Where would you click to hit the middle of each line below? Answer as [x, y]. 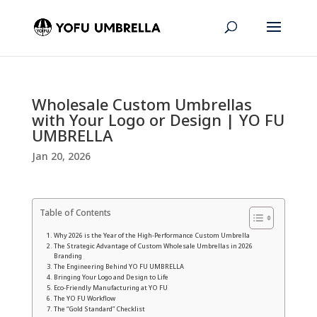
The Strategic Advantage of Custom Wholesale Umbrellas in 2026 [153, 246]
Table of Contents [75, 212]
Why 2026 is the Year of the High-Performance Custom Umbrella [151, 235]
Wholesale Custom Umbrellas [142, 104]
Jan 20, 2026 [61, 156]
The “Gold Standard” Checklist [99, 309]
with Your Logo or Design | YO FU [158, 120]
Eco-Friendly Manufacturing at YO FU [110, 288]
